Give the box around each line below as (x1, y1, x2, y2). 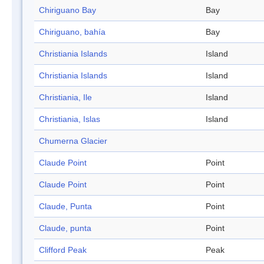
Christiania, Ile (39, 93, 92, 103)
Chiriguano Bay (39, 5, 96, 15)
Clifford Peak (39, 245, 87, 255)
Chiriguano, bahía (39, 27, 105, 37)
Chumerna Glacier (39, 136, 107, 146)
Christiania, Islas (39, 114, 100, 124)
